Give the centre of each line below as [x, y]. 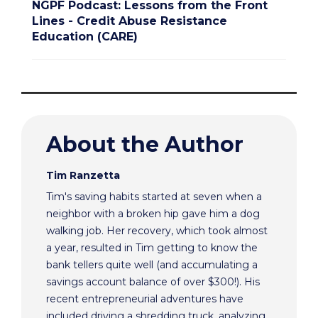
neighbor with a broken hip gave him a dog [153, 214]
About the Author [145, 145]
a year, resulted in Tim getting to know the [152, 248]
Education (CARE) [85, 37]
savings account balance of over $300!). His [153, 282]
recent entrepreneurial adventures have [145, 299]
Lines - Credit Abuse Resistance [130, 21]
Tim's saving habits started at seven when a [154, 197]
